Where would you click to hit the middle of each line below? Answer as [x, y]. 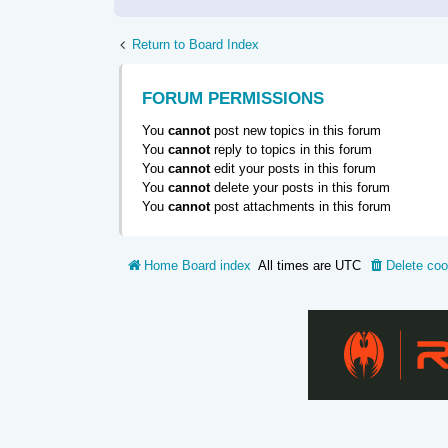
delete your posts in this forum [300, 187]
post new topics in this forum [295, 130]
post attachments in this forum [300, 206]
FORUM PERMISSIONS [233, 98]
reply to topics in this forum [291, 149]
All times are [296, 265]
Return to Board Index [195, 45]
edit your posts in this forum [293, 168]
